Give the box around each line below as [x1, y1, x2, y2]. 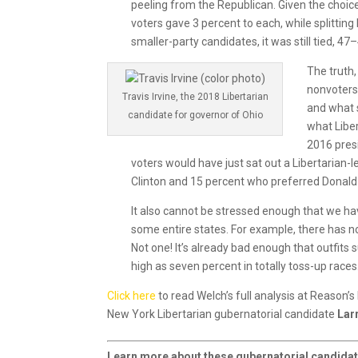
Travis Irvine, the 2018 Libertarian [121, 90, 268, 102]
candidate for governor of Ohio [127, 109, 263, 121]
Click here [107, 288, 157, 302]
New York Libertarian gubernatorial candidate [107, 307, 338, 320]
